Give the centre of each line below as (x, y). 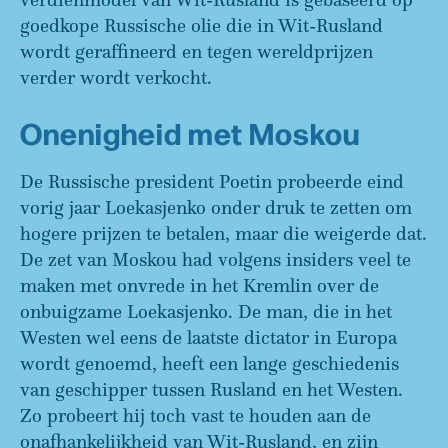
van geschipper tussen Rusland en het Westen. (211, 389)
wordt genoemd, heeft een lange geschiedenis (209, 363)
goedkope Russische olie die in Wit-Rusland (201, 25)
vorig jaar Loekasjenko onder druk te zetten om (216, 207)
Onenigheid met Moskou (190, 132)
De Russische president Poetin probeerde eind (212, 181)
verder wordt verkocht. (118, 77)
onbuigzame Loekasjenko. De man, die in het (206, 311)
